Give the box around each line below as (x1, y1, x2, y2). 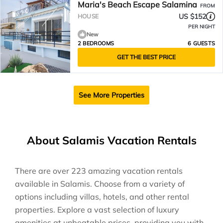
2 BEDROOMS (78, 40, 114, 47)
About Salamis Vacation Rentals (26, 133, 197, 147)
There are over (15, 166, 71, 176)
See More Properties (79, 91, 144, 100)
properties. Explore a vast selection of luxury (15, 205, 179, 215)
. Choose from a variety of (90, 179, 185, 189)
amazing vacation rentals (86, 166, 183, 176)
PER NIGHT (188, 23, 215, 30)
